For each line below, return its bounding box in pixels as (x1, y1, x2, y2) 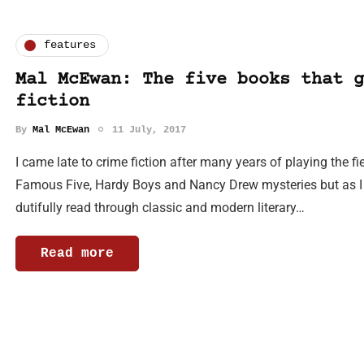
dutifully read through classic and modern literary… (15, 199, 305, 215)
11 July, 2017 (112, 123, 186, 136)
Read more (41, 245, 114, 261)
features (44, 38, 96, 52)
